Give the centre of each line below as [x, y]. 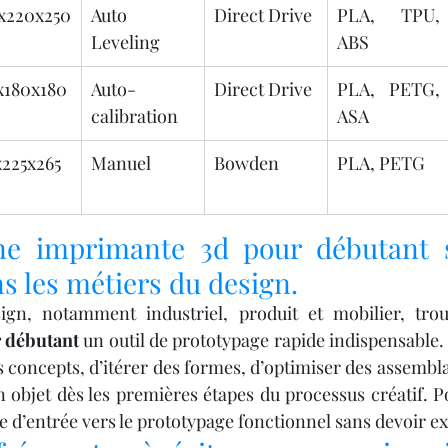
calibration [134, 116]
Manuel [121, 163]
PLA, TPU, [388, 15]
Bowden [246, 163]
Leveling [125, 42]
